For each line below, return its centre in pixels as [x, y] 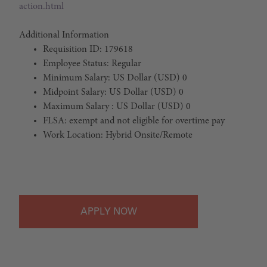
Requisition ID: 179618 [88, 49]
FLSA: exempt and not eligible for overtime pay [134, 121]
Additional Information [64, 35]
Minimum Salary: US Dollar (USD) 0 [115, 78]
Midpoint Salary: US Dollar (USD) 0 [113, 92]
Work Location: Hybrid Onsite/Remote [118, 135]
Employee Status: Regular [92, 64]
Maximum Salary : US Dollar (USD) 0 [117, 107]
